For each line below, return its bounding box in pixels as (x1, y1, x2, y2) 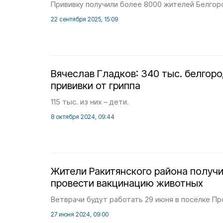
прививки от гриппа (51, 80, 140, 92)
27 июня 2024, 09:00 (51, 211, 109, 218)
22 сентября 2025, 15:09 (51, 15, 118, 23)
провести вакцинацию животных (51, 177, 203, 189)
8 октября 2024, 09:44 (51, 113, 114, 120)
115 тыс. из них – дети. (51, 97, 129, 107)
